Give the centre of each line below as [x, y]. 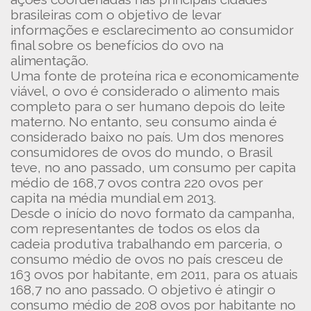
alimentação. [49, 60]
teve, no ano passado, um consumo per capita [153, 167]
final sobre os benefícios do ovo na [117, 45]
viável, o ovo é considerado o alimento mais [145, 91]
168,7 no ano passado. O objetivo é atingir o [143, 289]
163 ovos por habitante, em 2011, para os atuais [154, 274]
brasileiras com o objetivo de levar [116, 15]
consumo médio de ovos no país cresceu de [147, 259]
